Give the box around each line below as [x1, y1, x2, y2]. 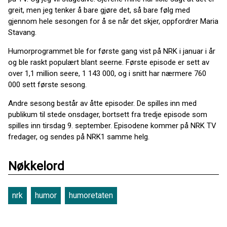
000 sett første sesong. [8, 80, 87, 90]
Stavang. [8, 28, 36, 37]
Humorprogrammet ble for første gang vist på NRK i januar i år [8, 47, 215, 56]
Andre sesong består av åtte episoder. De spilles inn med [8, 99, 197, 108]
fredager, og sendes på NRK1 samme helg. [8, 132, 149, 142]
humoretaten [69, 191, 113, 201]
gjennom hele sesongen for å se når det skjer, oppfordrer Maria [8, 17, 218, 26]
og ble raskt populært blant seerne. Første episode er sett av [8, 58, 209, 67]
